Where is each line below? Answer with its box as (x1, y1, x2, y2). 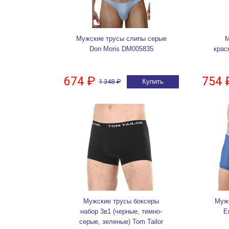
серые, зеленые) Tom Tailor (79, 218, 163, 226)
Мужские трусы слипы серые (76, 35, 167, 43)
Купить (142, 78, 164, 86)
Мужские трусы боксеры (83, 197, 159, 205)
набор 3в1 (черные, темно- (80, 208, 162, 216)
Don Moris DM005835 (89, 45, 153, 53)
